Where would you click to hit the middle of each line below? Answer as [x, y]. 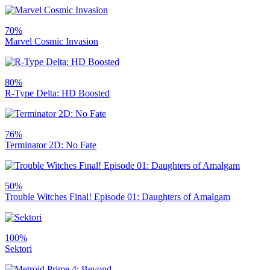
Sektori [18, 248]
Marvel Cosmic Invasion [52, 41]
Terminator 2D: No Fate [51, 145]
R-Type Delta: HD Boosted [57, 93]
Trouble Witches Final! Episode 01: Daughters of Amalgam [118, 196]
